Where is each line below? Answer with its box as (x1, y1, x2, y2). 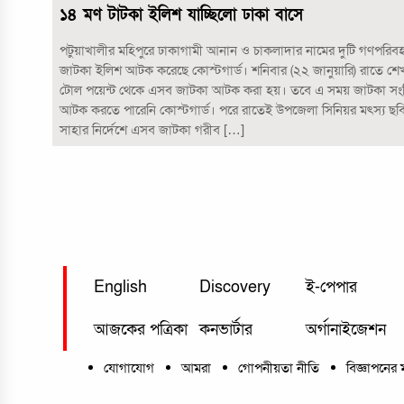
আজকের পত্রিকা (93, 319, 188, 341)
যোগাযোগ (103, 358, 154, 377)
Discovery (199, 277, 271, 298)
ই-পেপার (305, 277, 357, 298)
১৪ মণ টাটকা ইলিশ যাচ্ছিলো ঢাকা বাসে (59, 4, 303, 25)
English (93, 277, 147, 298)
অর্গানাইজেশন (305, 319, 386, 341)
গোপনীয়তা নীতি (237, 358, 319, 377)
